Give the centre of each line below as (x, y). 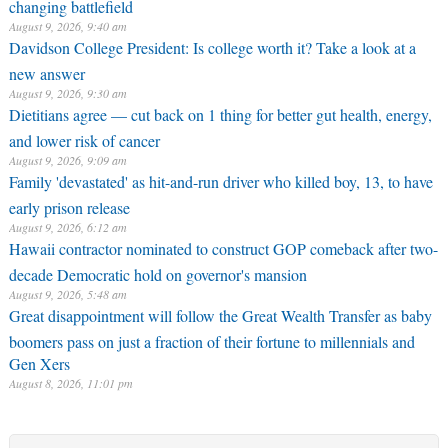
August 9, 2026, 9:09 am (67, 160)
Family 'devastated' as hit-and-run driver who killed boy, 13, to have (220, 181)
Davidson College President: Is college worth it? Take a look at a (212, 47)
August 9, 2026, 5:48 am (67, 294)
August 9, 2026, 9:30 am (67, 93)
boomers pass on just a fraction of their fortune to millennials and (211, 339)
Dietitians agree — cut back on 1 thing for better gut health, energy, (220, 114)
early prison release (69, 205)
